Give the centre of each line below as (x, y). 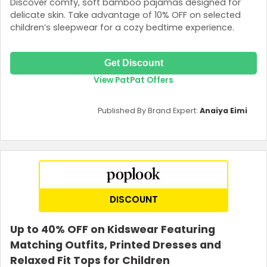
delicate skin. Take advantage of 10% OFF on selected (125, 15)
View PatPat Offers (133, 80)
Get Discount (133, 63)
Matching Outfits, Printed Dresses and (116, 245)
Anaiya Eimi (223, 111)
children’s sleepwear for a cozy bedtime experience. (122, 27)
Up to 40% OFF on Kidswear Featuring (113, 230)
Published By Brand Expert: (149, 111)
